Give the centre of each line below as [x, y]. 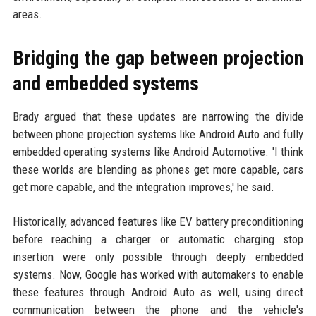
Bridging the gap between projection [158, 58]
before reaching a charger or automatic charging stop [158, 239]
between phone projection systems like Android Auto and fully [158, 134]
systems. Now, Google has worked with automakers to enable [158, 274]
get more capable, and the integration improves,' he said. [143, 187]
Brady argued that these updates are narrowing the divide [158, 116]
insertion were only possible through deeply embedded [158, 257]
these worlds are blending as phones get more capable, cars [158, 169]
